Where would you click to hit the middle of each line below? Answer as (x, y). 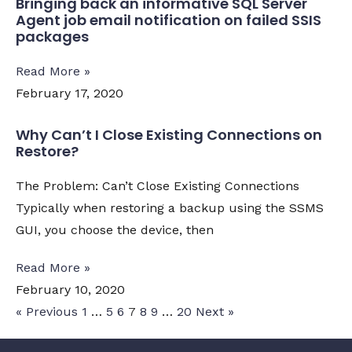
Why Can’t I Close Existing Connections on (169, 135)
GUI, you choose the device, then (115, 230)
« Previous (47, 312)
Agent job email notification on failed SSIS (169, 20)
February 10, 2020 (70, 290)
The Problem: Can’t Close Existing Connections (158, 186)
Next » (215, 312)
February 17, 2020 (70, 93)
